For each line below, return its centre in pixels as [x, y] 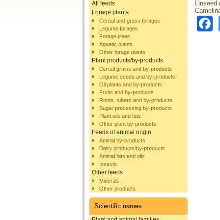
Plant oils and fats [120, 116]
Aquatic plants [116, 44]
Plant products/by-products [127, 60]
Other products [117, 188]
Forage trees [115, 36]
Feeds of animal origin [122, 132]
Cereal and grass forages [130, 20]
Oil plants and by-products [131, 84]
